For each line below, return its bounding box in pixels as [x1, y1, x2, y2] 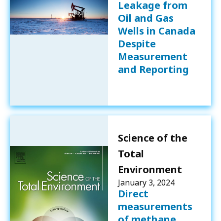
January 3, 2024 [117, 177, 175, 188]
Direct [117, 186, 148, 200]
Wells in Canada [117, 24, 195, 37]
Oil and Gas [117, 11, 174, 25]
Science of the [117, 131, 187, 145]
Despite [117, 37, 156, 50]
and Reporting [117, 62, 189, 76]
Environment [117, 162, 182, 176]
